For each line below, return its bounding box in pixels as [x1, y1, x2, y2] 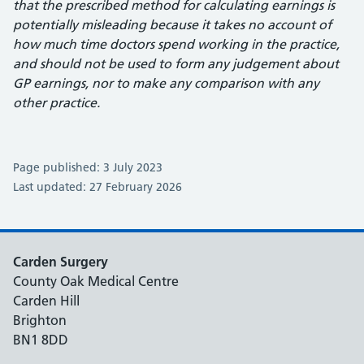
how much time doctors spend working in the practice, [13, 36, 340, 52]
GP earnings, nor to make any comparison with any [13, 75, 319, 91]
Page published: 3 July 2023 [13, 160, 162, 175]
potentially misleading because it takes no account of [13, 16, 331, 32]
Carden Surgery [13, 253, 108, 270]
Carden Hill [13, 292, 80, 309]
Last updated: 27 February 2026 [13, 180, 182, 194]
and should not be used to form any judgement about [13, 55, 339, 71]
